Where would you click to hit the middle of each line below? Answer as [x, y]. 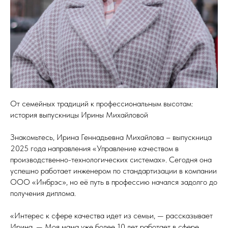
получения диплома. [43, 193]
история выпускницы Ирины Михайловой [79, 115]
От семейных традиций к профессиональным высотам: [102, 104]
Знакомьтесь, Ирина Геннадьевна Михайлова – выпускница [111, 137]
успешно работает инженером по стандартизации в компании [113, 171]
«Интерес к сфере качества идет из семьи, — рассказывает [111, 216]
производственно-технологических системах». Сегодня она [111, 160]
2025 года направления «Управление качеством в [94, 149]
